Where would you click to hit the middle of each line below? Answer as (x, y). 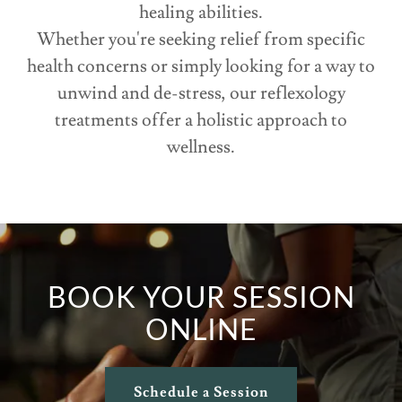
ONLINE (201, 329)
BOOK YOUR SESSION (201, 297)
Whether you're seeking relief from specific (201, 40)
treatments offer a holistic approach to (201, 121)
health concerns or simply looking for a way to (201, 67)
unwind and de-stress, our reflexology (201, 94)
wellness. (201, 148)
